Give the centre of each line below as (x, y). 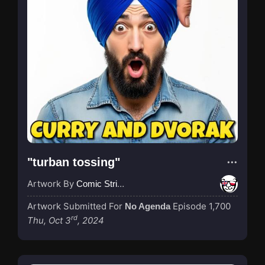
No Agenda (148, 206)
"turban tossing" (74, 162)
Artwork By (52, 183)
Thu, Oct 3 (49, 220)
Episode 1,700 (202, 206)
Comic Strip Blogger (97, 183)
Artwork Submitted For (76, 206)
